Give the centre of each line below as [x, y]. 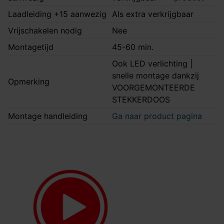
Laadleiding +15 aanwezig [57, 14]
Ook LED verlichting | [152, 63]
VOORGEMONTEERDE [153, 87]
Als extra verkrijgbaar [153, 14]
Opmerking [29, 81]
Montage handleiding [48, 116]
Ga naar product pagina [157, 116]
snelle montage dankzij [155, 75]
